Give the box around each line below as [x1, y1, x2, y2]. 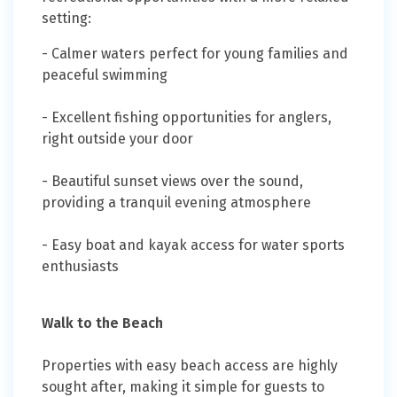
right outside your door [42, 130, 193, 148]
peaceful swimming [42, 66, 167, 84]
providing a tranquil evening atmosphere [42, 194, 311, 212]
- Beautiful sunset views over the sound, [42, 173, 303, 191]
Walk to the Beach [42, 315, 163, 332]
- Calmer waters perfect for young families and [42, 45, 348, 63]
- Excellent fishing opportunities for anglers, [42, 109, 331, 127]
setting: [42, 10, 91, 27]
